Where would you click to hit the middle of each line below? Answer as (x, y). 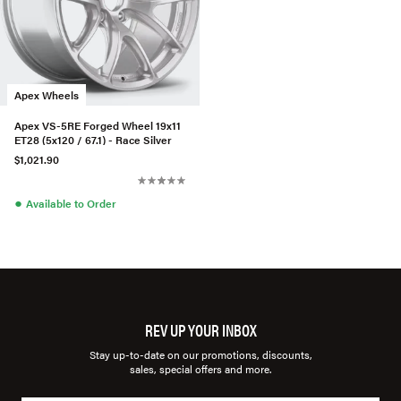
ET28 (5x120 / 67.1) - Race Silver (93, 139)
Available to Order (71, 203)
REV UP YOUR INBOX (200, 330)
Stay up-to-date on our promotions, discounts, (200, 354)
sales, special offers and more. (200, 369)
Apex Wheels (47, 94)
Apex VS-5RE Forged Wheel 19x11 (98, 125)
